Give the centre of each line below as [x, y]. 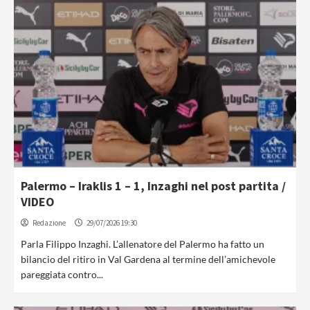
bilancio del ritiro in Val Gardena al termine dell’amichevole [148, 259]
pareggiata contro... [62, 274]
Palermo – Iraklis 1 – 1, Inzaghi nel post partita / [153, 186]
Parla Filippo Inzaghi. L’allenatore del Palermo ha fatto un [143, 244]
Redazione [49, 223]
